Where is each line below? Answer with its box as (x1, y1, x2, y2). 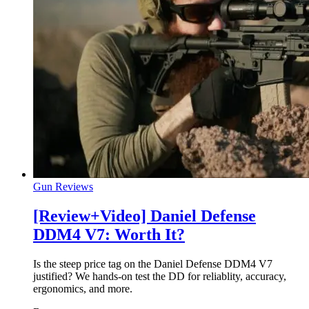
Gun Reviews (33, 180, 93, 192)
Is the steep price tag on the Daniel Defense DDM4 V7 (33, 257, 272, 270)
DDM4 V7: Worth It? (33, 225, 185, 243)
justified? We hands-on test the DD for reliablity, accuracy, (33, 270, 286, 282)
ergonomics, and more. (33, 282, 132, 295)
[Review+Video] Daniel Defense (33, 206, 256, 225)
